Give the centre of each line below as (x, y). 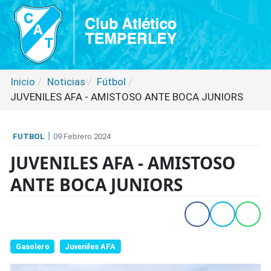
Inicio (23, 82)
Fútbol (111, 82)
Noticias (66, 82)
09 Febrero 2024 (82, 136)
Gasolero (32, 246)
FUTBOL (29, 136)
